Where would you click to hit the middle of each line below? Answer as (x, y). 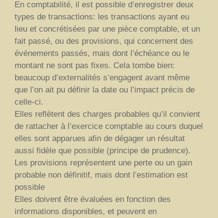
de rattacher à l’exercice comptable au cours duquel (109, 126)
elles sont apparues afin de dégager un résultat (100, 138)
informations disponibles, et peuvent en (86, 211)
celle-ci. (29, 102)
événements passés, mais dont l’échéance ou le (102, 53)
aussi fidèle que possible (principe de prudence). (103, 150)
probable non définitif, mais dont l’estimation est (101, 175)
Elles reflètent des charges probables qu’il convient (107, 114)
